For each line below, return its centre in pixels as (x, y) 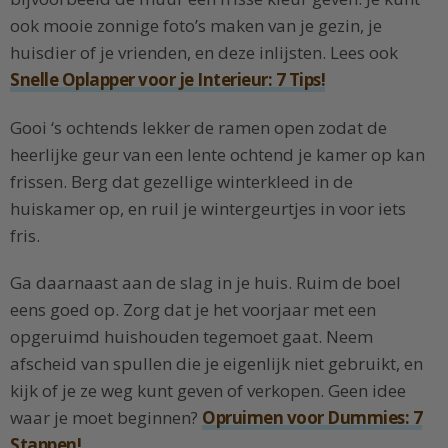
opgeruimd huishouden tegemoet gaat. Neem (191, 337)
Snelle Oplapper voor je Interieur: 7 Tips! (167, 79)
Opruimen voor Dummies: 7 (312, 418)
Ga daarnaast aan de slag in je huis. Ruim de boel (205, 283)
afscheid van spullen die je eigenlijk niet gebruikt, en (216, 364)
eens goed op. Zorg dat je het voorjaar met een (193, 310)
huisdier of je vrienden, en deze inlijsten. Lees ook (204, 52)
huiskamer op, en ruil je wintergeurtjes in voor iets (208, 208)
